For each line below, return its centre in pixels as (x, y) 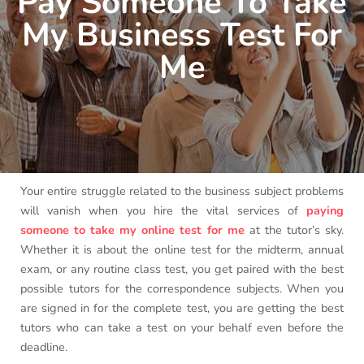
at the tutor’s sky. (294, 230)
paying (325, 211)
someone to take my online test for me (132, 230)
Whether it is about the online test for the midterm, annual (182, 250)
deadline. (44, 347)
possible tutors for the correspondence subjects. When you (182, 289)
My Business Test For (182, 35)
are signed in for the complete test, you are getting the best (182, 308)
